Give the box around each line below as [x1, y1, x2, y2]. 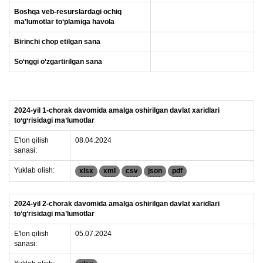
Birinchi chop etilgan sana [14, 38, 100, 46]
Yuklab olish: [14, 166, 55, 174]
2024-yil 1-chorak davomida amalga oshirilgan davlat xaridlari [14, 106, 220, 114]
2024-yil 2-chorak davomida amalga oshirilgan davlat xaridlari [14, 200, 220, 208]
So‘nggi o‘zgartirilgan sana [14, 58, 102, 66]
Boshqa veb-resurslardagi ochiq [14, 8, 122, 16]
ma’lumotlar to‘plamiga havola [14, 18, 114, 26]
